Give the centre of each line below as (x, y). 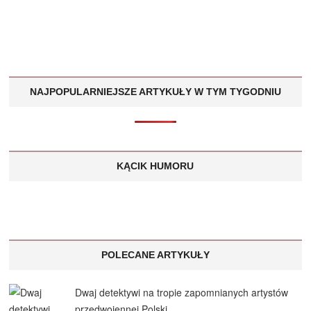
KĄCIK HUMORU (155, 166)
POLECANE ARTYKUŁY (155, 255)
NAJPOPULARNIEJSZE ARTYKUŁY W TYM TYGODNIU (155, 92)
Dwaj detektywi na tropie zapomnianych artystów (182, 292)
